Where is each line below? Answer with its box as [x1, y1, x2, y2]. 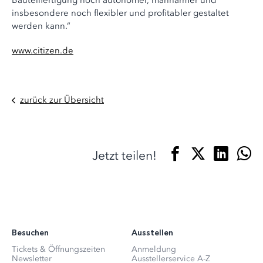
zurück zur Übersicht [20, 95, 104, 105]
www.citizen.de [12, 45, 73, 56]
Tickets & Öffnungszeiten [12, 244, 105, 255]
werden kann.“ [12, 21, 73, 31]
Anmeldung [131, 244, 176, 255]
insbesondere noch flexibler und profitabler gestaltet [12, 8, 229, 18]
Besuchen [12, 228, 49, 238]
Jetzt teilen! [92, 148, 157, 163]
